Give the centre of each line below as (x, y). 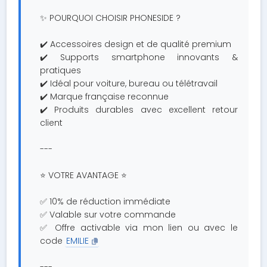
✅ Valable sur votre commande (108, 215)
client (52, 123)
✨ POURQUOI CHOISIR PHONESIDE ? (111, 18)
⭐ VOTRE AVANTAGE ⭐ (84, 175)
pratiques (61, 70)
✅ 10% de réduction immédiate (105, 201)
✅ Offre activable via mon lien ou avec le (139, 228)
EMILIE (78, 241)
